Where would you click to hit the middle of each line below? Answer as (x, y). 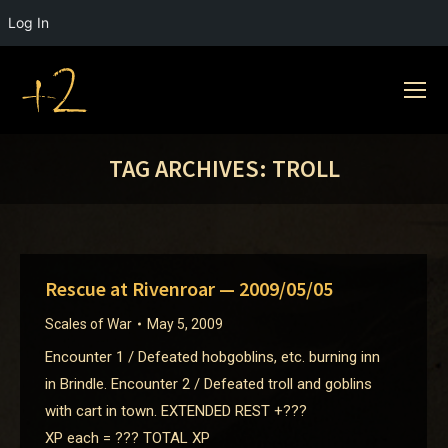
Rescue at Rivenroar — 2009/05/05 (189, 288)
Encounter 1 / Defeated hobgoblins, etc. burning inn (212, 357)
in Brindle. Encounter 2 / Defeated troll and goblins (208, 384)
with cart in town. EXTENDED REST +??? (176, 411)
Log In (28, 22)
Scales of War (88, 324)
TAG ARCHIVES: (190, 168)
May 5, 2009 (185, 324)
